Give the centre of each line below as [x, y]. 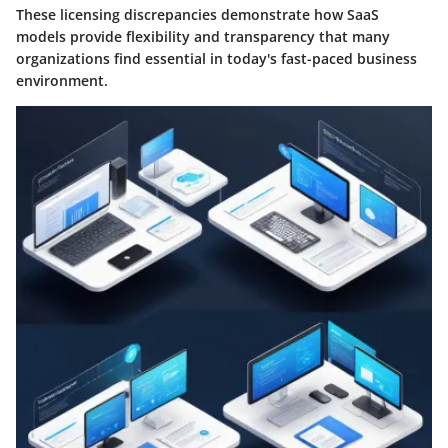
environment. [62, 81]
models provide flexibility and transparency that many [203, 37]
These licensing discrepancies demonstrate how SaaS [197, 15]
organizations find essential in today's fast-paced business [216, 59]
